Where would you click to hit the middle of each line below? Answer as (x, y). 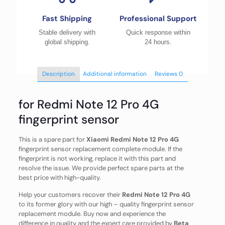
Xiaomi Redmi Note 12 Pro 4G (132, 139)
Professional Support (158, 19)
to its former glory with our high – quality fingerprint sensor (106, 204)
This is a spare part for (52, 139)
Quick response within (158, 32)
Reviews (166, 74)
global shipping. (67, 42)
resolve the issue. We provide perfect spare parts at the (101, 168)
